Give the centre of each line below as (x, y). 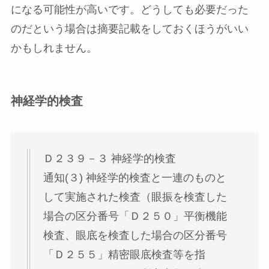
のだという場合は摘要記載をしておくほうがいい (129, 29)
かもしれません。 (54, 48)
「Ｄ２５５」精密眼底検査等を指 (124, 254)
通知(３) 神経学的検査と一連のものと (134, 177)
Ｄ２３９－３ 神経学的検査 (109, 158)
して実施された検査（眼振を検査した (135, 197)
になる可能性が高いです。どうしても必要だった (129, 9)
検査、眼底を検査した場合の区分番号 (135, 235)
